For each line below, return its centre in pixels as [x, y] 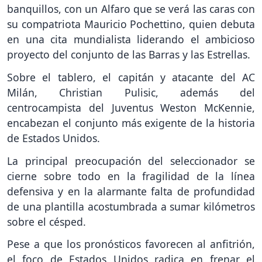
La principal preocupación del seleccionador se [131, 161]
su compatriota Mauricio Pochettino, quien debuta [131, 24]
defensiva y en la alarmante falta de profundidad [131, 191]
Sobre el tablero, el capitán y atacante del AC [131, 77]
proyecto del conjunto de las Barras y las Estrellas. [129, 54]
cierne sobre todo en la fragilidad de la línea [131, 176]
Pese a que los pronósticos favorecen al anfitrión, [131, 244]
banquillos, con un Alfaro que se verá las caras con [131, 8]
